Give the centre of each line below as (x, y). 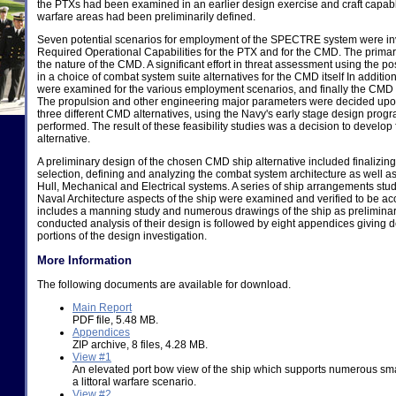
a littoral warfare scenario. (134, 382)
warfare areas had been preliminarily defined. (146, 17)
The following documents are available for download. (164, 285)
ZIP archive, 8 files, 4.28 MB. (140, 345)
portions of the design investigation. (122, 236)
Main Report (102, 308)
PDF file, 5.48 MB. (115, 320)
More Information (84, 260)
